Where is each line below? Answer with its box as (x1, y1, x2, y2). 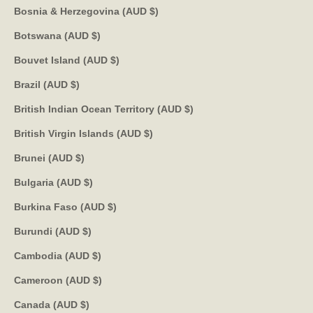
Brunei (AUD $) (75, 152, 85, 163)
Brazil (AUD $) (71, 78, 80, 90)
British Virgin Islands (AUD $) (144, 127, 153, 139)
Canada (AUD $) (80, 298, 89, 310)
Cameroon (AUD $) (93, 274, 102, 286)
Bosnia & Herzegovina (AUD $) (150, 5, 159, 17)
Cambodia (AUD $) (92, 249, 101, 261)
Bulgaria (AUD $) (84, 176, 93, 188)
